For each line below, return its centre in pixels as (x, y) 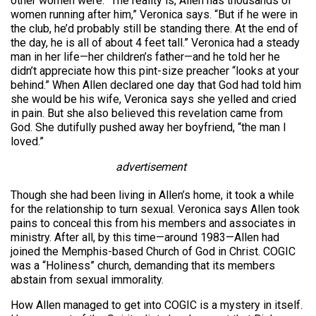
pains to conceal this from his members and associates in (153, 224)
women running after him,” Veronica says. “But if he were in (154, 15)
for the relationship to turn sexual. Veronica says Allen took (155, 209)
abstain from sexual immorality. (87, 280)
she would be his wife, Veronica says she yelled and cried (153, 99)
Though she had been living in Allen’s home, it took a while (152, 195)
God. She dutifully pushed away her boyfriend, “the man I (148, 128)
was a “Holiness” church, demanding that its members (143, 266)
